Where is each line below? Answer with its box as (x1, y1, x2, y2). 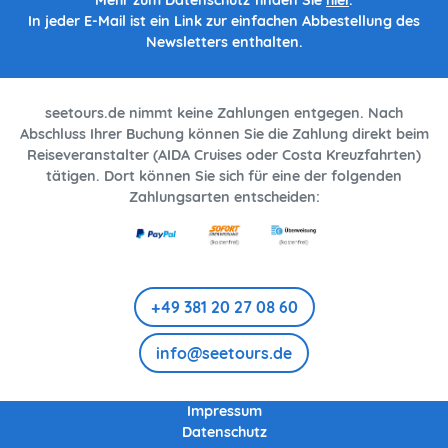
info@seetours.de (156, 343, 292, 364)
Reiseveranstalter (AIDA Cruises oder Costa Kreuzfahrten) (27, 146, 421, 165)
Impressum (186, 402, 262, 421)
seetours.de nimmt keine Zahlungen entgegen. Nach (45, 104, 403, 123)
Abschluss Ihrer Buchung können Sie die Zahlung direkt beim (19, 125, 429, 144)
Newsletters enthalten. (145, 33, 303, 52)
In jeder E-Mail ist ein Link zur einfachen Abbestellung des (28, 12, 420, 31)
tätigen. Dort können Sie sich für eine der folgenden (46, 167, 402, 186)
